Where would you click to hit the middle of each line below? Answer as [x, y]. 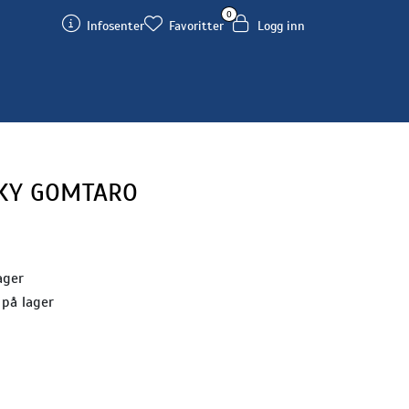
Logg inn [281, 26]
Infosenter [115, 26]
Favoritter [196, 26]
